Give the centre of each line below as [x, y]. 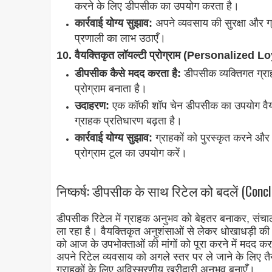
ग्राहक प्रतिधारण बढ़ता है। [128, 121]
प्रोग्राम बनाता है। [111, 89]
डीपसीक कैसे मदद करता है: [128, 74]
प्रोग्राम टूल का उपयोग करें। [131, 153]
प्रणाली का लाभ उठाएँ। [120, 39]
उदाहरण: [92, 106]
